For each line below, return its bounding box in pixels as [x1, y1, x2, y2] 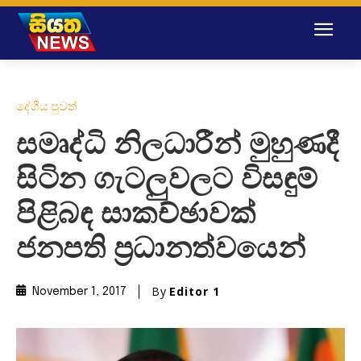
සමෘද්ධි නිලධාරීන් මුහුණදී [16, 131, 339, 160]
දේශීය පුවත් [16, 98, 77, 114]
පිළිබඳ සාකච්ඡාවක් [16, 200, 256, 230]
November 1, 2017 [32, 286, 127, 298]
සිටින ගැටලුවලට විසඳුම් [16, 165, 318, 195]
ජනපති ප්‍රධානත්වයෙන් [16, 234, 305, 264]
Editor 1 [169, 283, 220, 299]
